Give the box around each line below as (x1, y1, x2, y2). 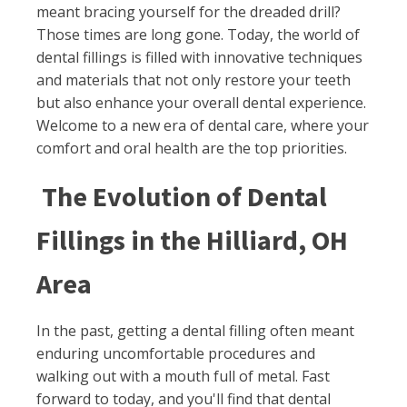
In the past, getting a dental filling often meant (36, 321, 354, 341)
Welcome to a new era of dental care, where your (36, 115, 369, 135)
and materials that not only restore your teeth (36, 70, 351, 90)
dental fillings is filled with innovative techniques (36, 47, 362, 67)
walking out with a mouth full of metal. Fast (36, 366, 330, 386)
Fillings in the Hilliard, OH (36, 223, 348, 257)
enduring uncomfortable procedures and (36, 343, 315, 363)
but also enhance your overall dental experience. (36, 93, 366, 113)
